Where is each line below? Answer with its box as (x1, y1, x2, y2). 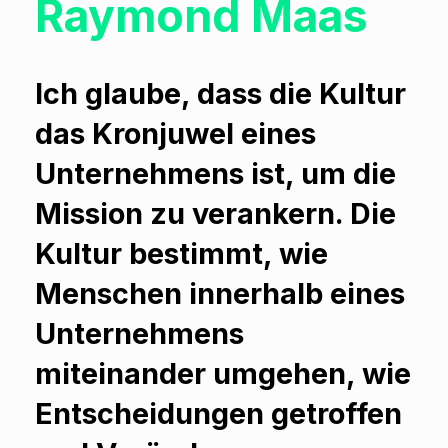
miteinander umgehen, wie (35, 356, 411, 392)
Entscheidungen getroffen (35, 396, 402, 432)
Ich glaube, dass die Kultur (35, 76, 406, 112)
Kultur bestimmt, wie (35, 236, 328, 272)
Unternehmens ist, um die (35, 156, 396, 192)
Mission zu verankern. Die (35, 196, 396, 232)
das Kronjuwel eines (35, 116, 316, 152)
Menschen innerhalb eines (35, 276, 405, 312)
